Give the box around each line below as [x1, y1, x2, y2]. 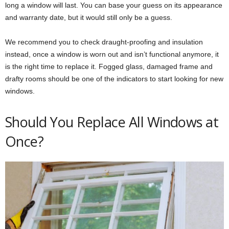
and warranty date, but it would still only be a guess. [5, 13, 172, 21]
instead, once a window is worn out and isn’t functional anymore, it [5, 50, 219, 58]
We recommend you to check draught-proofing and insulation [5, 37, 203, 46]
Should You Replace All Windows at [5, 112, 219, 131]
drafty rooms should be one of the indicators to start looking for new [5, 74, 223, 83]
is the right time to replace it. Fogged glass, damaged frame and [5, 62, 213, 71]
